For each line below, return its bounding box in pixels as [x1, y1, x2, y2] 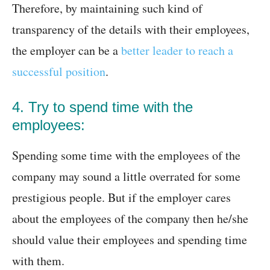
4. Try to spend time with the [12, 99, 193, 116]
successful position [12, 63, 105, 80]
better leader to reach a [121, 42, 233, 59]
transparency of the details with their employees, [12, 21, 250, 38]
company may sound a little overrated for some [12, 168, 240, 185]
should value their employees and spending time [12, 231, 247, 248]
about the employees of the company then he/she [12, 210, 248, 227]
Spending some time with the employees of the [12, 147, 240, 164]
